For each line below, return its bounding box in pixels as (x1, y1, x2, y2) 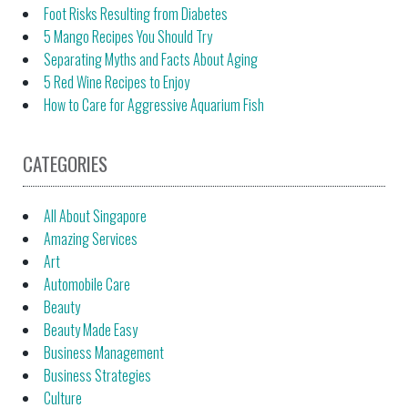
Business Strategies (44, 363, 151, 386)
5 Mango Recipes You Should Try (44, 25, 212, 47)
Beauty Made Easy (44, 318, 138, 341)
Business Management (44, 341, 164, 363)
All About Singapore (44, 204, 147, 227)
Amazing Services (44, 227, 138, 250)
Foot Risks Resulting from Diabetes (44, 2, 228, 25)
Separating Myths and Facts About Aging (44, 47, 258, 70)
